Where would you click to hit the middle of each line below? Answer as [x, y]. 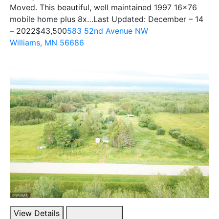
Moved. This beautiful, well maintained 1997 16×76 [103, 7]
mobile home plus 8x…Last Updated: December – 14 [107, 19]
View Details [37, 213]
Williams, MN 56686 [47, 42]
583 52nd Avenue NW [108, 31]
